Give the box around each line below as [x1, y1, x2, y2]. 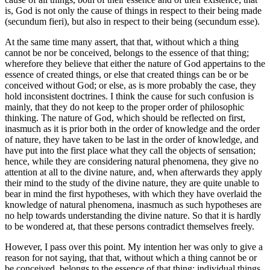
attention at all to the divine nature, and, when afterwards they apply [5, 167, 262, 178]
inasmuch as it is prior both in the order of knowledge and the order [5, 124, 260, 134]
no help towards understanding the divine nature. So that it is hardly [5, 210, 261, 221]
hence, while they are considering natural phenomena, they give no [5, 156, 259, 167]
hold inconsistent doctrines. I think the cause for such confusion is [5, 91, 254, 102]
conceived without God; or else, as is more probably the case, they [5, 80, 256, 91]
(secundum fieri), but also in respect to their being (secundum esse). [5, 16, 260, 27]
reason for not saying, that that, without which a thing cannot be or [5, 253, 257, 263]
